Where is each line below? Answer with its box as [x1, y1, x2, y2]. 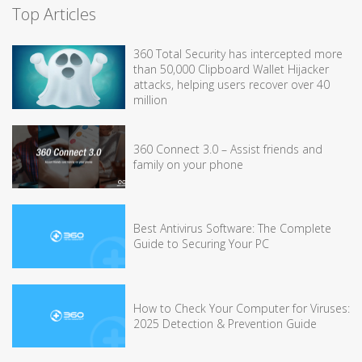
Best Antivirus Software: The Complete [133, 221, 331, 237]
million [133, 92, 167, 108]
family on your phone [133, 156, 243, 172]
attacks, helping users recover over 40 [133, 77, 330, 93]
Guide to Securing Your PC [133, 236, 269, 252]
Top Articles [12, 3, 96, 26]
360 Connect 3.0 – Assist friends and [133, 141, 322, 157]
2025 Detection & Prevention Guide [133, 315, 317, 331]
